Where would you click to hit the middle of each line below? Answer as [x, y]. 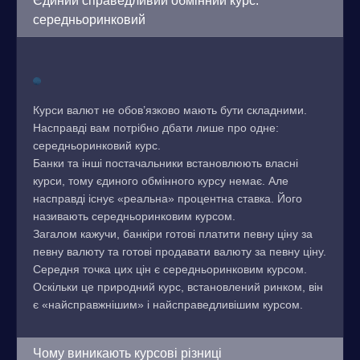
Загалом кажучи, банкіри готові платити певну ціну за [173, 234]
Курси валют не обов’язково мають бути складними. [170, 110]
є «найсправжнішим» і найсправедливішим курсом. [168, 305]
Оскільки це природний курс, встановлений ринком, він [178, 287]
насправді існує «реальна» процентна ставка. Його [168, 198]
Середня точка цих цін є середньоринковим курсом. [170, 269]
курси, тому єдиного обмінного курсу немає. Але [161, 181]
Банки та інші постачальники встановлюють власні [166, 163]
